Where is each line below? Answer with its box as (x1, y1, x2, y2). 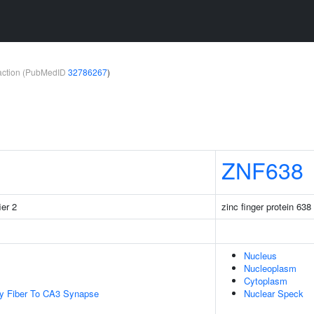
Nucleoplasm (244, 261, 296, 275)
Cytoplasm (244, 274, 287, 287)
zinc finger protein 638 (221, 200, 311, 213)
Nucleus (244, 249, 277, 262)
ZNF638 (221, 153, 303, 186)
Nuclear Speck (244, 287, 303, 300)
